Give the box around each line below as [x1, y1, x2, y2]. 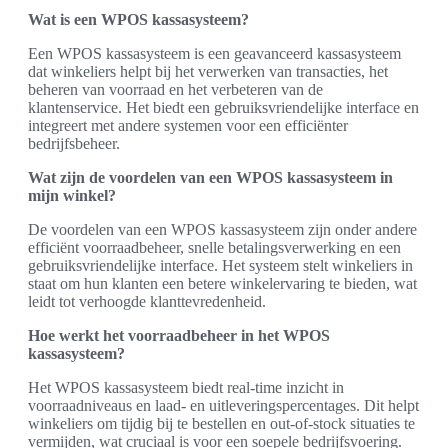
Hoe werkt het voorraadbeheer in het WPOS [28, 326, 330, 344]
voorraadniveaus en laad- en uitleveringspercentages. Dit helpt [28, 396, 419, 414]
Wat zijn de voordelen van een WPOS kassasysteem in [28, 168, 393, 186]
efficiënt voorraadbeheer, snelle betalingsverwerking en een [28, 238, 401, 256]
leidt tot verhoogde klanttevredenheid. [28, 292, 266, 310]
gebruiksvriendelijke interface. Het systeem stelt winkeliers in [28, 256, 413, 274]
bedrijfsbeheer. [28, 134, 120, 152]
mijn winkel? [28, 186, 116, 204]
